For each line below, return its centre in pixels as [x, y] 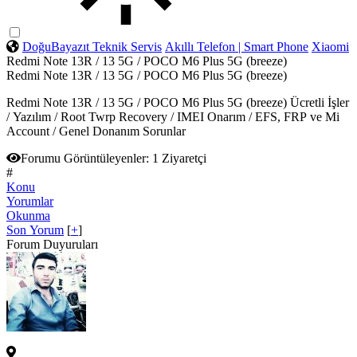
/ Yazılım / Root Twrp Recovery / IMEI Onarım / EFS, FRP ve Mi [173, 116]
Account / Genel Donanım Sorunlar [96, 131]
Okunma [28, 215]
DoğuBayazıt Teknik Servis [92, 46]
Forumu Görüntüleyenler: [85, 158]
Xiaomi [330, 46]
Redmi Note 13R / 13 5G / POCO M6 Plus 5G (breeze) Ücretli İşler [178, 102]
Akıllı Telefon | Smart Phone [237, 46]
